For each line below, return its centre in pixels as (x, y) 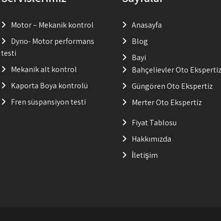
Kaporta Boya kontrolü (49, 86)
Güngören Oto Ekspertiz (172, 86)
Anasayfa (147, 25)
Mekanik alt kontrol (44, 69)
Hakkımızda (152, 139)
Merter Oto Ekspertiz (167, 102)
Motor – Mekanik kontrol (52, 25)
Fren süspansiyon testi (48, 102)
